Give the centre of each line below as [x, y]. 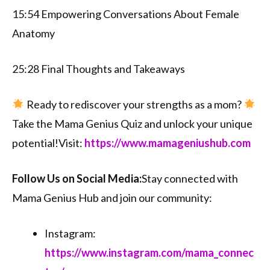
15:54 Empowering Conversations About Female [126, 14]
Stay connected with [190, 179]
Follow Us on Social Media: [77, 179]
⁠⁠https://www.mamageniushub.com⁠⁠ [168, 143]
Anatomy [33, 33]
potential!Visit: [48, 143]
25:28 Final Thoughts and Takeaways [99, 69]
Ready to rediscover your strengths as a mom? [134, 105]
